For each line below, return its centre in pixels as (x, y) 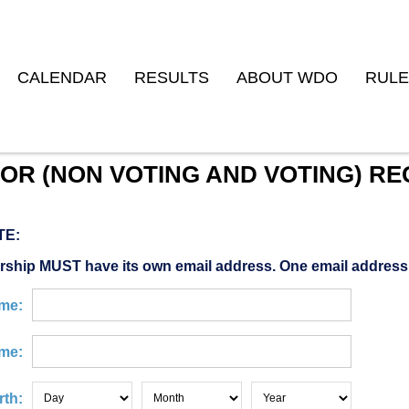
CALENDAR (62, 78)
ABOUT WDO (287, 78)
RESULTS (172, 78)
